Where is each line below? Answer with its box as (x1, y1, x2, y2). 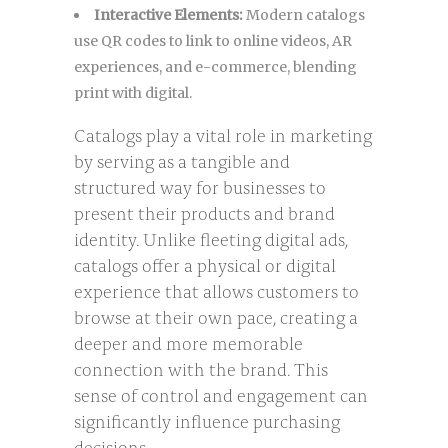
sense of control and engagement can (74, 380, 368, 407)
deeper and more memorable (74, 328, 303, 355)
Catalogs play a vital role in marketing (74, 120, 372, 147)
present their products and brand (74, 198, 335, 225)
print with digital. (74, 83, 192, 102)
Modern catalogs (243, 5, 365, 24)
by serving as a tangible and (74, 146, 290, 173)
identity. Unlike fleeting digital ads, (74, 224, 348, 251)
